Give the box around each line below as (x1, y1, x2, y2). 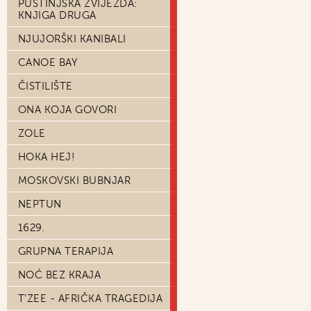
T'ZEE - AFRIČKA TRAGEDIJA (18, 292, 163, 305)
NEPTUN (18, 198, 62, 210)
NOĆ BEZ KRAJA (18, 269, 101, 281)
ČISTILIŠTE (18, 80, 73, 92)
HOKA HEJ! (18, 151, 76, 163)
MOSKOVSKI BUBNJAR (18, 174, 131, 187)
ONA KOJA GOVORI (18, 103, 117, 116)
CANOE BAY (18, 56, 78, 69)
